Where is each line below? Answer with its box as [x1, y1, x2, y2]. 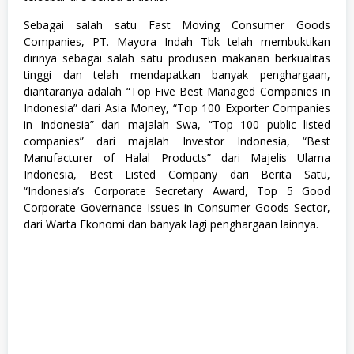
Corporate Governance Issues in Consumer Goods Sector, [24, 199, 330, 215]
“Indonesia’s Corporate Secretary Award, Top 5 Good [24, 183, 330, 198]
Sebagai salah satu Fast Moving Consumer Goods [24, 17, 330, 32]
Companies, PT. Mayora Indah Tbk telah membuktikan [24, 33, 330, 49]
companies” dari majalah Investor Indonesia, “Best [24, 133, 330, 149]
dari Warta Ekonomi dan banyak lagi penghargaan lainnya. [24, 216, 318, 232]
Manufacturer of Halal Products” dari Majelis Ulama [24, 149, 330, 165]
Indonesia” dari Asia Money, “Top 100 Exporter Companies [24, 100, 330, 115]
